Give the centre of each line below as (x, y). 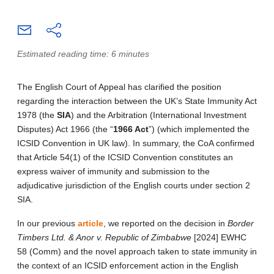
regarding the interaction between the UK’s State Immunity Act (137, 101)
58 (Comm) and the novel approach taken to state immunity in (137, 251)
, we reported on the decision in (165, 223)
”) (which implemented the (199, 129)
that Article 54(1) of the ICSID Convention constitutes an (125, 157)
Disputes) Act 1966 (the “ (65, 129)
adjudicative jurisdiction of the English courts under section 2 (134, 185)
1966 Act (131, 129)
